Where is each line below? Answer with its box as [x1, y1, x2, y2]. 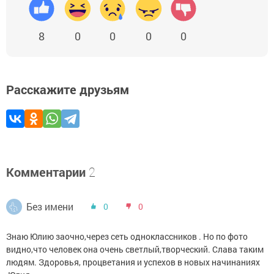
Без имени [26, 200, 73, 213]
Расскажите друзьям [6, 81, 129, 97]
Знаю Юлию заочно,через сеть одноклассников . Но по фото [6, 231, 248, 242]
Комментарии [6, 164, 86, 180]
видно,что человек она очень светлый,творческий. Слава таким [6, 243, 264, 255]
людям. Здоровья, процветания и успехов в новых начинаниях [6, 256, 260, 268]
